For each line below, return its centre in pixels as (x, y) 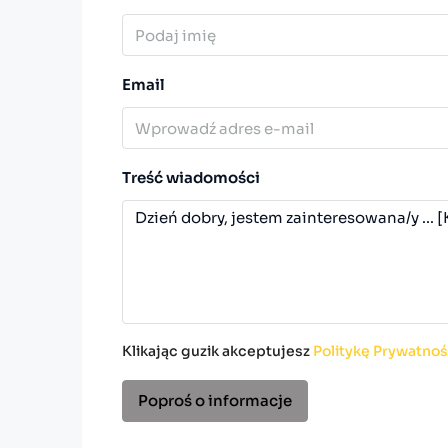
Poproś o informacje (215, 401)
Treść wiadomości (191, 178)
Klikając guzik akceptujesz (217, 351)
